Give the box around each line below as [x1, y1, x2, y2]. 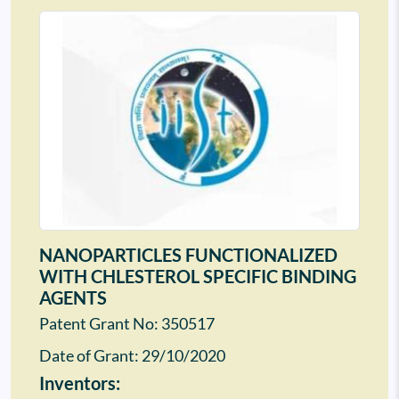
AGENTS [39, 287, 107, 309]
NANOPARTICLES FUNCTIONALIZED [39, 244, 338, 266]
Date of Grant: [39, 346, 142, 366]
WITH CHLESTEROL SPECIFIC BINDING [39, 265, 356, 288]
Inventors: [39, 372, 120, 395]
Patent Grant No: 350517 [39, 314, 215, 334]
